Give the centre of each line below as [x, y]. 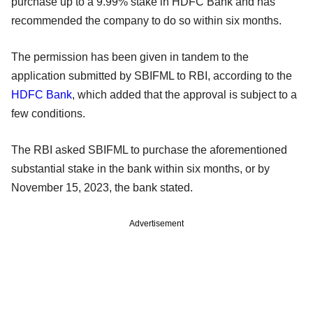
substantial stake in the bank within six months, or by [140, 168]
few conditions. [48, 113]
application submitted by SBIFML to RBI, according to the [152, 75]
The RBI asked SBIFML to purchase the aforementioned [149, 150]
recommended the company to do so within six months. [146, 20]
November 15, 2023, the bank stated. [102, 187]
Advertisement [156, 223]
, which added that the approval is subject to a [184, 94]
